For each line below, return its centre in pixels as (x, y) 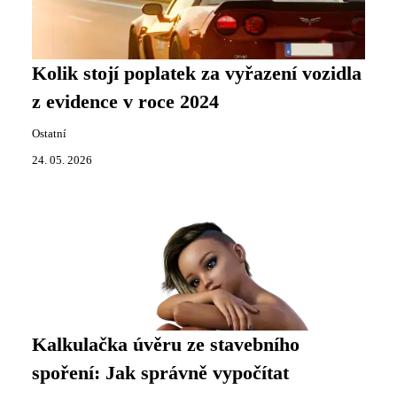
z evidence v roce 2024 (125, 102)
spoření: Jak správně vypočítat (160, 373)
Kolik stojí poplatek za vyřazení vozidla (197, 74)
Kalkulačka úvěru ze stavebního (166, 345)
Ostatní (49, 134)
